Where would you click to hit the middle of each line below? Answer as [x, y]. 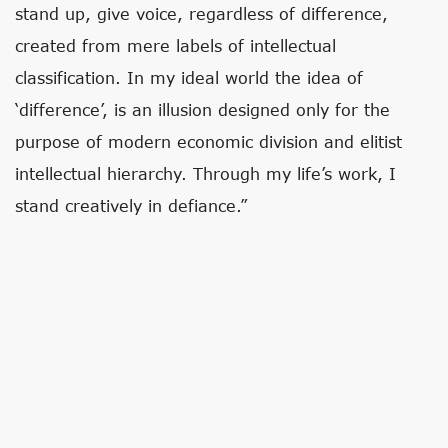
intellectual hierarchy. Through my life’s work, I [205, 173]
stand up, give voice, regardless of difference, [201, 13]
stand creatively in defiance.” [131, 205]
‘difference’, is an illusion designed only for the [202, 109]
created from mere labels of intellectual [175, 45]
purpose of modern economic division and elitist [208, 141]
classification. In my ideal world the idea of [189, 77]
